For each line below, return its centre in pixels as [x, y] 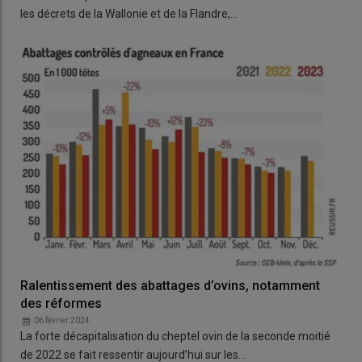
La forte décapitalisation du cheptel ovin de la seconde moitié [175, 337]
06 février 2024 [62, 321]
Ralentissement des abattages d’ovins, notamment [170, 286]
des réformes [61, 304]
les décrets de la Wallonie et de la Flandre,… [129, 13]
